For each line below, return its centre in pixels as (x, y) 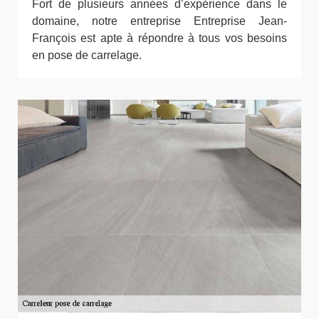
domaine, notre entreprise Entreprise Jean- (159, 21)
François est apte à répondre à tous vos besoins (159, 38)
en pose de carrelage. (87, 55)
